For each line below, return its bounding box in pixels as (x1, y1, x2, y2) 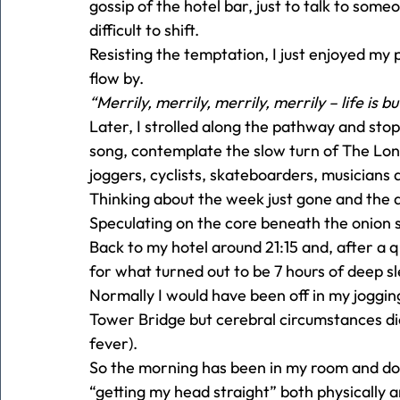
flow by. (89, 67, 144, 88)
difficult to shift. (89, 19, 199, 40)
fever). (89, 332, 137, 354)
